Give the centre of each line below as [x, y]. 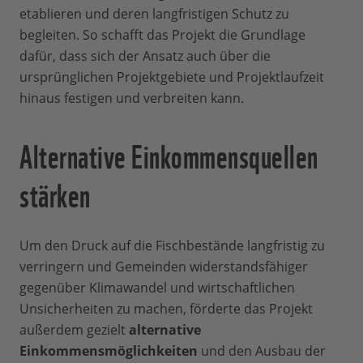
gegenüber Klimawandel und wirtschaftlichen [157, 288]
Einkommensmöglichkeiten [109, 351]
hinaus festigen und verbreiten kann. [132, 98]
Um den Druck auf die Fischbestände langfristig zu [172, 246]
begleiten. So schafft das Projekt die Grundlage [162, 35]
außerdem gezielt [74, 330]
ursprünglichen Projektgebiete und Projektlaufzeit [172, 77]
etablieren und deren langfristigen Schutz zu [154, 14]
